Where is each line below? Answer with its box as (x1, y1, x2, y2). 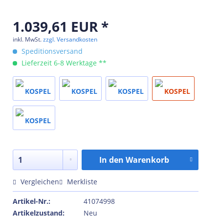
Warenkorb (125, 154, 169, 166)
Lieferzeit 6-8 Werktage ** (20, 58, 107, 68)
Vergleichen (19, 177, 59, 187)
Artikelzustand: (13, 208, 65, 218)
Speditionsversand (20, 46, 83, 56)
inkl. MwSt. (13, 35, 43, 44)
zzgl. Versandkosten (43, 35, 97, 44)
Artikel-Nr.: (13, 197, 50, 206)
